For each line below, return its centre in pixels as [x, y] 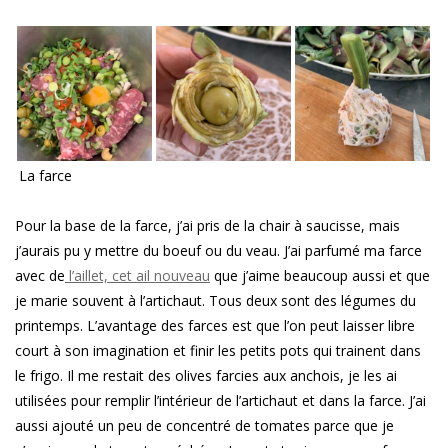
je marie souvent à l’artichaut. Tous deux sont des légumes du [215, 301]
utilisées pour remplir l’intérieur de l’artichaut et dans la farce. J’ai [220, 401]
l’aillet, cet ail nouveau [137, 276]
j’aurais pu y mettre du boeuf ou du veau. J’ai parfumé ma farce [218, 251]
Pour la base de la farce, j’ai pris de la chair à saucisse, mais [207, 226]
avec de [40, 276]
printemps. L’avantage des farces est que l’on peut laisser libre [215, 326]
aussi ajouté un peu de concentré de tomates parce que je [204, 426]
